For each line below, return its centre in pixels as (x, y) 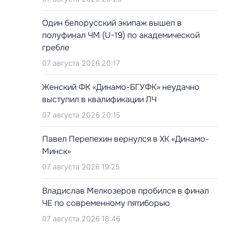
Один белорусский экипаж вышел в (112, 23)
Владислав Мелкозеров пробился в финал (126, 191)
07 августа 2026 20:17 (81, 63)
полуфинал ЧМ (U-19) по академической (121, 35)
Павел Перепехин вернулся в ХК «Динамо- (126, 139)
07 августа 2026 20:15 (81, 115)
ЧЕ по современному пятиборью (106, 203)
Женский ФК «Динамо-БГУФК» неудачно (121, 87)
